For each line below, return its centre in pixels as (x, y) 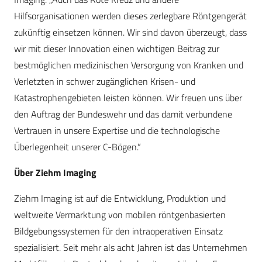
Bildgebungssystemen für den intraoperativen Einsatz (118, 231)
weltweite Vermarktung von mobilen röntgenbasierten (120, 215)
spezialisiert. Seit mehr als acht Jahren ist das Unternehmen (131, 248)
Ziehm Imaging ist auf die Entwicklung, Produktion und (120, 199)
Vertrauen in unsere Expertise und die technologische (117, 131)
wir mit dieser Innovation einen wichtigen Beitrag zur (117, 49)
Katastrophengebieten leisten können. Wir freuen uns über (128, 98)
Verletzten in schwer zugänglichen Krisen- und (105, 82)
